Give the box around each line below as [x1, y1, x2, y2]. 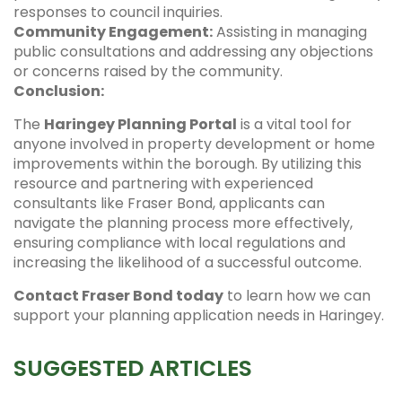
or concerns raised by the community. [13, 60, 283, 82]
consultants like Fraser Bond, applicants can [13, 192, 325, 214]
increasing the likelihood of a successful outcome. [13, 251, 362, 273]
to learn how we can [223, 284, 371, 306]
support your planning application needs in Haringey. [13, 304, 384, 326]
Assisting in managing [213, 21, 367, 42]
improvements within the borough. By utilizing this [13, 153, 362, 174]
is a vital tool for [237, 113, 352, 135]
